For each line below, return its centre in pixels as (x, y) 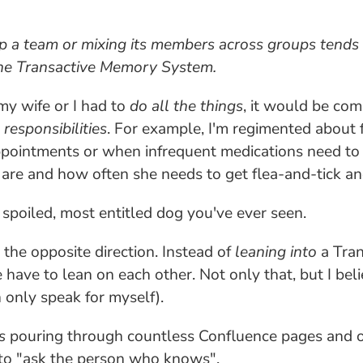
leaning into (275, 252)
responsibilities (55, 129)
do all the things (186, 106)
